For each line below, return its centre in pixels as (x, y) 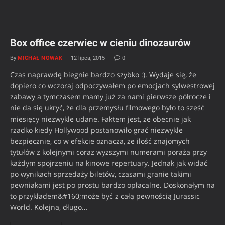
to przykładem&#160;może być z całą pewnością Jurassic (105, 196)
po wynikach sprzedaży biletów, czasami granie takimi (101, 174)
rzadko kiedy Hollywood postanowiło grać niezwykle (96, 130)
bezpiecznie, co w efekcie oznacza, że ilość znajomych (100, 141)
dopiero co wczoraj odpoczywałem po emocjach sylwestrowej (113, 85)
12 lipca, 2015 (88, 58)
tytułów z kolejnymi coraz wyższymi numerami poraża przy (108, 152)
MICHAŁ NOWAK (40, 58)
